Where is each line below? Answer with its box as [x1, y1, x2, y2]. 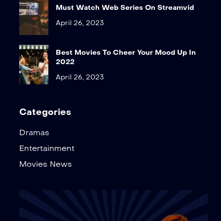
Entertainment [19, 144, 75, 153]
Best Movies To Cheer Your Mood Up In [56, 48, 196, 57]
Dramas [19, 128, 50, 138]
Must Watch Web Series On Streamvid [56, 3, 194, 12]
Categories [19, 107, 72, 118]
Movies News [19, 159, 73, 169]
